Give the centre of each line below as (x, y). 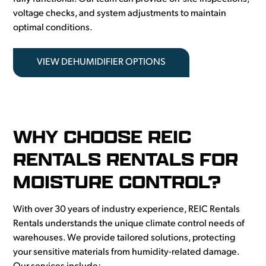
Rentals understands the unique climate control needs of (129, 224)
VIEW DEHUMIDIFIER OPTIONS (102, 63)
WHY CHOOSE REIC (102, 137)
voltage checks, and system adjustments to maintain (120, 14)
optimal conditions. (53, 28)
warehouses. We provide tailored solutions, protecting (124, 238)
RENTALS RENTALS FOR (126, 159)
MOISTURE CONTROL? (117, 182)
